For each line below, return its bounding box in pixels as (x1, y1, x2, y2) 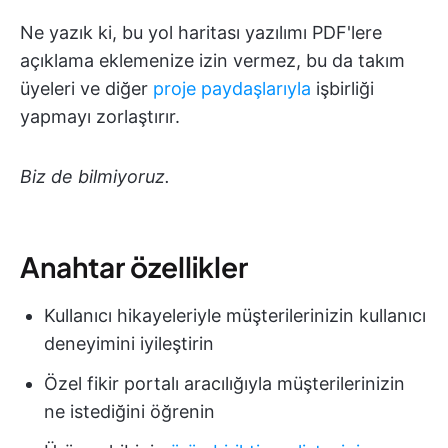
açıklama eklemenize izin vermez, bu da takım (20, 50, 405, 72)
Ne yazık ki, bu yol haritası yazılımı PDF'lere (20, 22, 382, 44)
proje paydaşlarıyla (153, 78, 311, 100)
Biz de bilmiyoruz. (20, 166, 170, 188)
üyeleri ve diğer (20, 78, 153, 100)
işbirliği (311, 78, 374, 100)
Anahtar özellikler (20, 249, 248, 285)
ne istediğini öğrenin (44, 401, 215, 423)
